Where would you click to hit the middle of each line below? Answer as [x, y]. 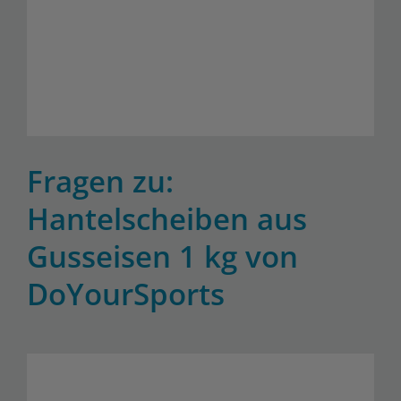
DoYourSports [126, 294]
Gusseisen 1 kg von [162, 256]
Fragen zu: [100, 181]
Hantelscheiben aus [167, 218]
